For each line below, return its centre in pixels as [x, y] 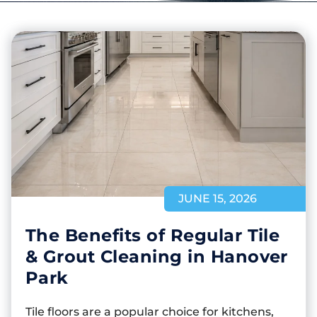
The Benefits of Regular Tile [153, 235]
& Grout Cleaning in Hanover [157, 256]
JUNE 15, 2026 [218, 198]
